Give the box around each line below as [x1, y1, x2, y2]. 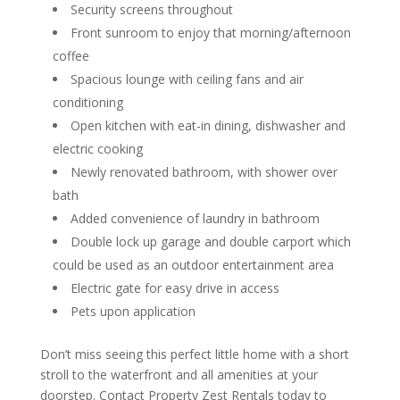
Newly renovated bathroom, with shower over [70, 163, 337, 180]
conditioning [52, 94, 123, 111]
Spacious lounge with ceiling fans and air [70, 71, 304, 87]
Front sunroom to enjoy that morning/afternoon [70, 24, 351, 41]
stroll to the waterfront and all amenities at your [39, 366, 318, 383]
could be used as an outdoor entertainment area [52, 256, 334, 273]
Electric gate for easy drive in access [70, 279, 279, 296]
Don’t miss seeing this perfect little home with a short [39, 346, 349, 362]
